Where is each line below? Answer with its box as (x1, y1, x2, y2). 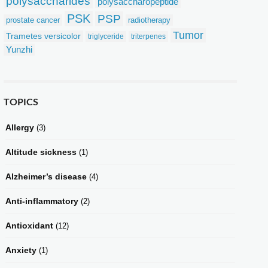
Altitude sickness (5, 147, 77, 157)
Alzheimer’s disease (5, 171, 87, 181)
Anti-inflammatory (5, 196, 78, 206)
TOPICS (4, 97, 38, 107)
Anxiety (5, 245, 36, 255)
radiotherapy (128, 15, 170, 25)
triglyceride (88, 32, 124, 41)
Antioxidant (5, 220, 53, 230)
